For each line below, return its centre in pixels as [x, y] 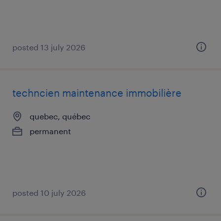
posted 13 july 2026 [49, 47]
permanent [50, 131]
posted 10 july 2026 [49, 193]
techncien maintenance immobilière [97, 93]
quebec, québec [60, 116]
